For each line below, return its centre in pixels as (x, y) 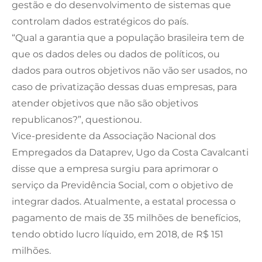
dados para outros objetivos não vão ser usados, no (130, 70)
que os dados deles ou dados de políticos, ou (116, 54)
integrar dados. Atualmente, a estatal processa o (124, 201)
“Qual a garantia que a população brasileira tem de (128, 37)
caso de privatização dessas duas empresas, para (124, 87)
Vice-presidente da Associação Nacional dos (114, 136)
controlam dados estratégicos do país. (100, 21)
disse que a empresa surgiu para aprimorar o (115, 168)
